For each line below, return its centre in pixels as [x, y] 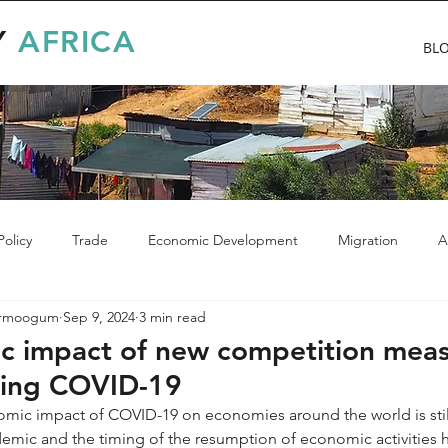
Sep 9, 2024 [99, 316]
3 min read [172, 316]
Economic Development [223, 239]
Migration [368, 239]
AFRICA [77, 42]
